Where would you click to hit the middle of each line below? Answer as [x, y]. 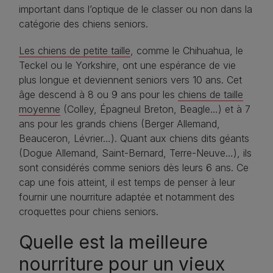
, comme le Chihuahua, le [187, 51]
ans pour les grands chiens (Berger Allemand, [119, 124]
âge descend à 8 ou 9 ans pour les [98, 95]
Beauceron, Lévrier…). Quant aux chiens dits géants [134, 139]
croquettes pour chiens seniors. [89, 212]
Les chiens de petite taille [75, 51]
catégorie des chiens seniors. [83, 24]
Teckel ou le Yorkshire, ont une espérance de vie [127, 66]
